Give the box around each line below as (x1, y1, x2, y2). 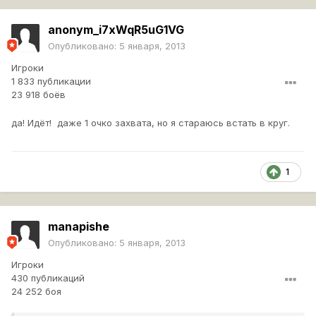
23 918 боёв (11, 89, 66, 101)
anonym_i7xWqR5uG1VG (48, 23, 184, 37)
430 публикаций (11, 272, 85, 284)
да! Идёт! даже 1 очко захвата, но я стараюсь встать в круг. (11, 117, 290, 129)
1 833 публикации (11, 75, 91, 87)
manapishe (48, 219, 109, 234)
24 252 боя (11, 286, 61, 298)
